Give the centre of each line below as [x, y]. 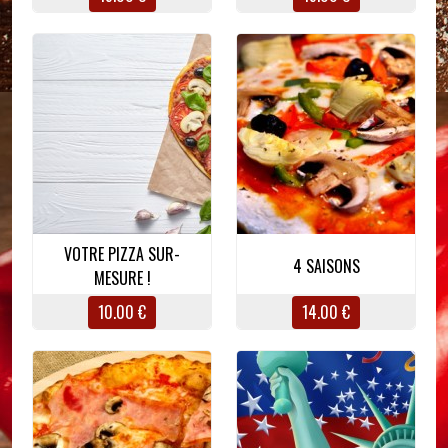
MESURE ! [122, 278]
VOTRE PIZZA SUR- [122, 254]
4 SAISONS [326, 266]
